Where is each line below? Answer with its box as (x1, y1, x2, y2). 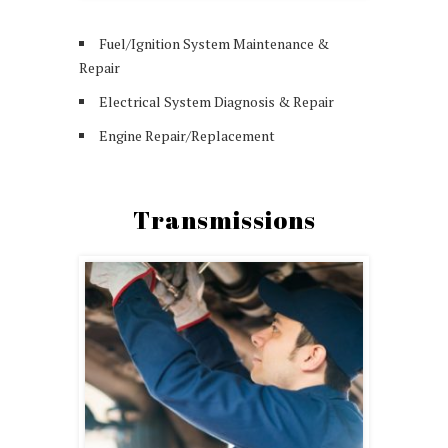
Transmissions (132, 202, 316, 236)
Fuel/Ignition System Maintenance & (99, 33, 329, 53)
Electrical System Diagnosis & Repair (99, 91, 334, 111)
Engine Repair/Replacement (99, 125, 275, 145)
